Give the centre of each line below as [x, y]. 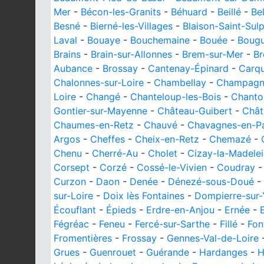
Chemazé [230, 139]
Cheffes [108, 139]
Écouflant [75, 210]
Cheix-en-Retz [167, 139]
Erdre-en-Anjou [180, 210]
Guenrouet [113, 252]
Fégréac [71, 224]
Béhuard [189, 12]
